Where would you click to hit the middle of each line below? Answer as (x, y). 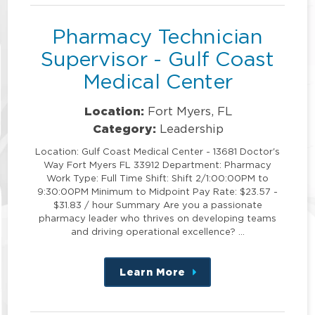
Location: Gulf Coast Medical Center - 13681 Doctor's (157, 151)
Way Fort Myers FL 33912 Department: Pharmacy (157, 164)
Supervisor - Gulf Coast (157, 59)
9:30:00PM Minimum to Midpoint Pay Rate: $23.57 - (157, 191)
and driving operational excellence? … (157, 231)
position (217, 302)
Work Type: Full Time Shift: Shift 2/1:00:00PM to (157, 178)
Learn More (153, 271)
